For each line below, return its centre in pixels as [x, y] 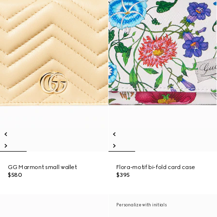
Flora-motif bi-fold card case [156, 167]
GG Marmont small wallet [42, 167]
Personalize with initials [142, 205]
